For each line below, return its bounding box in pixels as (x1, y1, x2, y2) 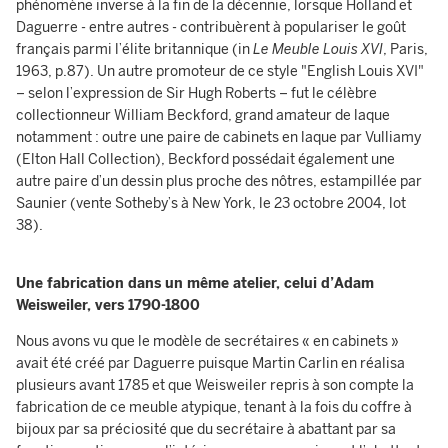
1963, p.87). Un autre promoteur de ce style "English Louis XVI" (16, 63, 424, 80)
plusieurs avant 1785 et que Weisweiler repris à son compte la (16, 377, 414, 394)
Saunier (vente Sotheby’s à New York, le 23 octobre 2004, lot (16, 195, 406, 212)
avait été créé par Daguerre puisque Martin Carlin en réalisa (16, 355, 405, 372)
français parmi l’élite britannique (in (16, 41, 253, 58)
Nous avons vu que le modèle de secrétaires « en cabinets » (16, 333, 399, 350)
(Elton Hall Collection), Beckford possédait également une (16, 151, 395, 168)
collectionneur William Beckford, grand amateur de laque (16, 107, 390, 124)
